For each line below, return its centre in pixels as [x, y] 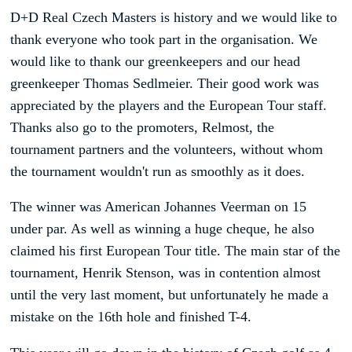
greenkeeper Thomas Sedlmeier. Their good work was [165, 83]
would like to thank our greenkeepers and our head [155, 61]
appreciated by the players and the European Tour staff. [169, 105]
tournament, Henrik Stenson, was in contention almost [165, 273]
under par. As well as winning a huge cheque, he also [162, 229]
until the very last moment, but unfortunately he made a [169, 295]
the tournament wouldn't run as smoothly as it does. [158, 171]
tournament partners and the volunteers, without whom [167, 149]
